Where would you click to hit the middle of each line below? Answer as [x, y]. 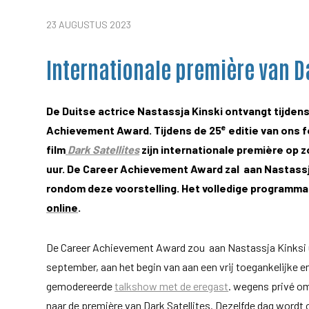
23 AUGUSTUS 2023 [89, 24]
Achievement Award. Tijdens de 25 [134, 130]
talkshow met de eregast [172, 286]
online [62, 207]
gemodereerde [81, 286]
